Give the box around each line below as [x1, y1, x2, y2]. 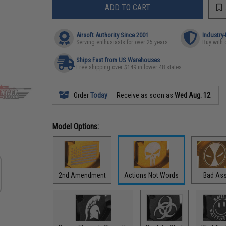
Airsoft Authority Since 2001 [76, 31, 149, 39]
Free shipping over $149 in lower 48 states [76, 64, 182, 71]
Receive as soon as [115, 91, 175, 99]
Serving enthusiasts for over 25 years [76, 39, 168, 46]
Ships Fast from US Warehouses [76, 56, 160, 64]
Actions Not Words [124, 171, 179, 179]
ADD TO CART [105, 2, 151, 12]
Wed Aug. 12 [175, 91, 211, 99]
